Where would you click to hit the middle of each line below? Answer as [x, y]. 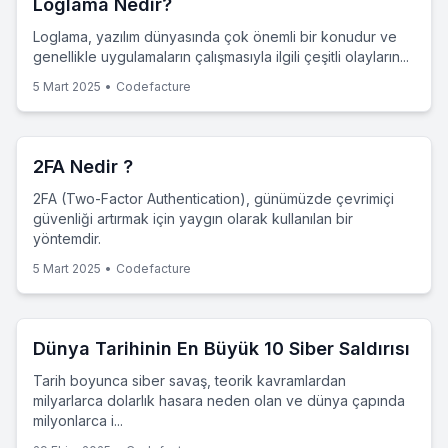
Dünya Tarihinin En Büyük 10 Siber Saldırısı [221, 348]
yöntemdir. [67, 238]
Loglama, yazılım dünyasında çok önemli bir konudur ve [215, 36]
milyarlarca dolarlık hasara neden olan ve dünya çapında [219, 400]
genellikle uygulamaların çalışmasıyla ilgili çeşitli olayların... [221, 56]
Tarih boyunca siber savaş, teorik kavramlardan [189, 380]
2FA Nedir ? [83, 166]
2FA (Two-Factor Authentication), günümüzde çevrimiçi [213, 198]
